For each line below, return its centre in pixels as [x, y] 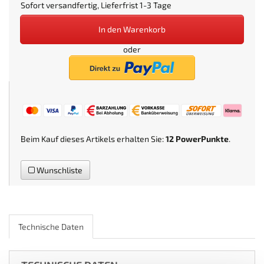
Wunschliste [59, 170]
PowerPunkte [202, 138]
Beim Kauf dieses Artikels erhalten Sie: [93, 138]
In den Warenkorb [132, 29]
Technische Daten [51, 226]
